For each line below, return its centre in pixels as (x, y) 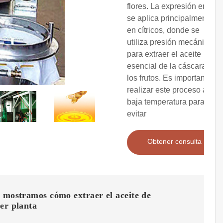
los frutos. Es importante (169, 78)
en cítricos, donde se (163, 30)
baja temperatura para (166, 102)
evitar (137, 114)
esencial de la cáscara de (172, 66)
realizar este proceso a (167, 90)
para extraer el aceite (164, 54)
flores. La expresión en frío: (174, 6)
